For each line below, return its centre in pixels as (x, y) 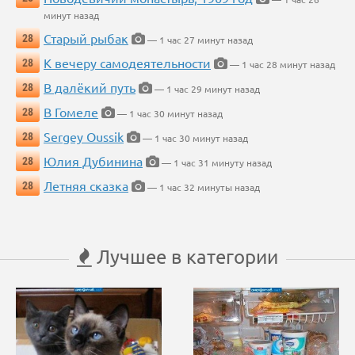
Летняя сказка (86, 186)
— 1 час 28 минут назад (281, 65)
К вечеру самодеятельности (127, 63)
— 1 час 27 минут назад (199, 40)
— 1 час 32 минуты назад (202, 187)
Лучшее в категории (185, 257)
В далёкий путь (90, 88)
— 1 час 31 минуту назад (216, 163)
